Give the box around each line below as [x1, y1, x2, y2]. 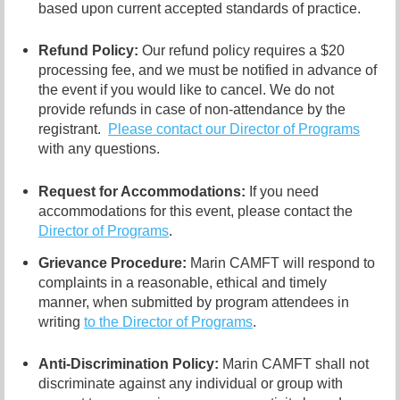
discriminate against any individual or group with [38, 376, 343, 392]
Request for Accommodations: [38, 183, 246, 199]
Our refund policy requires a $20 [142, 43, 345, 59]
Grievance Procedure [38, 254, 182, 271]
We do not [270, 82, 334, 98]
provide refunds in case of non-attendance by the [38, 102, 346, 118]
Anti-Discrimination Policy [38, 356, 214, 372]
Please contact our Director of [108, 121, 295, 137]
